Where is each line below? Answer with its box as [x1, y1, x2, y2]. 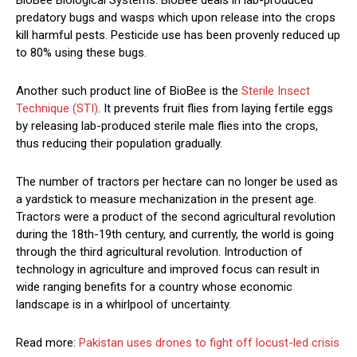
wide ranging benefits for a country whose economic [16, 280, 292, 295]
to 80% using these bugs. [16, 45, 147, 61]
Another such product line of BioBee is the [16, 84, 241, 99]
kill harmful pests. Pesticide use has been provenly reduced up [16, 28, 340, 43]
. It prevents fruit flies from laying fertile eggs [98, 101, 333, 116]
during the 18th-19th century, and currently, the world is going [16, 227, 334, 242]
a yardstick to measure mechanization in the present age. [16, 192, 316, 207]
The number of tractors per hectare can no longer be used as [16, 175, 338, 190]
